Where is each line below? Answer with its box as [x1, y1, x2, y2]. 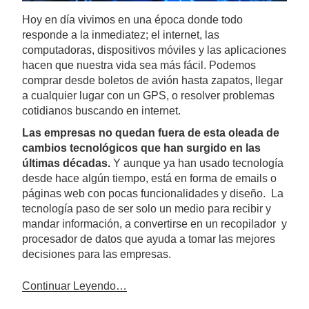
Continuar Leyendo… [22, 280, 127, 292]
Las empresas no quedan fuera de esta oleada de [22, 127, 279, 139]
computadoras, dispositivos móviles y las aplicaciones [22, 44, 286, 56]
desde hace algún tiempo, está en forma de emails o [22, 172, 277, 184]
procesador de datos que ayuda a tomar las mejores [22, 233, 275, 245]
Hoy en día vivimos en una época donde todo [22, 14, 243, 26]
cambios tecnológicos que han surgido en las [22, 142, 261, 154]
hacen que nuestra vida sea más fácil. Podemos [22, 59, 256, 71]
